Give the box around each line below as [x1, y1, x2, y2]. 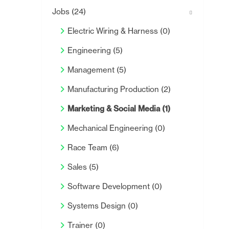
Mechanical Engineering [67, 123, 155, 133]
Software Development [67, 181, 152, 191]
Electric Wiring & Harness [67, 26, 160, 36]
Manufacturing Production [67, 84, 161, 94]
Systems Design [67, 201, 128, 211]
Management [67, 65, 117, 75]
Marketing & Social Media [67, 104, 162, 113]
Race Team [67, 143, 109, 152]
